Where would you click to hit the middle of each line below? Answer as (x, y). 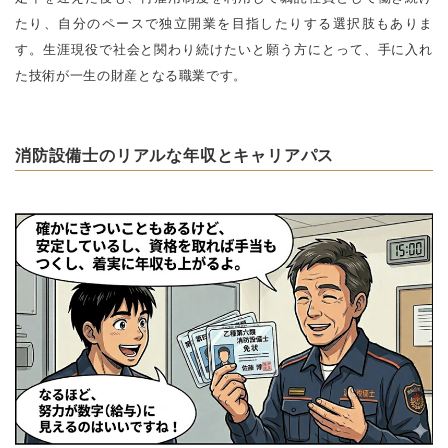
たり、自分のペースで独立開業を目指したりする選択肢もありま (224, 24)
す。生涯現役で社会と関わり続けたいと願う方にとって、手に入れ (224, 50)
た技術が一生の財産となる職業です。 (131, 76)
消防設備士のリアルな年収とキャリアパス (175, 156)
